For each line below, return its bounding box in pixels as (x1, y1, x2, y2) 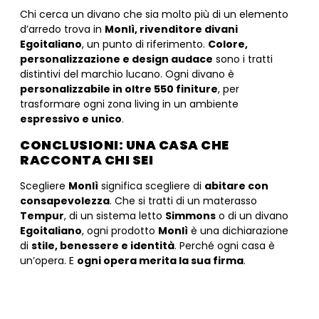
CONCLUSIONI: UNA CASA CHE (20, 135, 229, 154)
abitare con (204, 178, 268, 193)
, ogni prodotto (82, 223, 158, 238)
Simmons (165, 208, 216, 223)
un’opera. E (20, 253, 77, 268)
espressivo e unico (20, 112, 122, 127)
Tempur (20, 208, 64, 223)
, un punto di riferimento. (82, 37, 208, 52)
